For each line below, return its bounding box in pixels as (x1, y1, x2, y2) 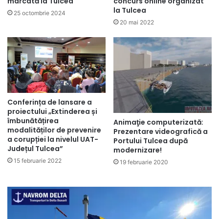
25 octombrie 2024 (14, 9, 66, 17)
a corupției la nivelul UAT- (7, 134, 98, 144)
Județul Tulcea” (7, 143, 63, 153)
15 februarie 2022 (14, 156, 62, 164)
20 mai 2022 (120, 19, 154, 26)
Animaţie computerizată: (113, 117, 203, 128)
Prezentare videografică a (113, 127, 208, 137)
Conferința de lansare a (7, 97, 92, 107)
